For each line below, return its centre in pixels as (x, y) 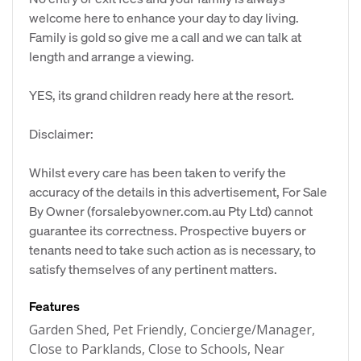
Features (54, 306)
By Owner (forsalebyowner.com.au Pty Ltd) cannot (171, 211)
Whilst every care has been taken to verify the (158, 172)
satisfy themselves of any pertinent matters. (153, 269)
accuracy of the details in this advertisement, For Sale (178, 191)
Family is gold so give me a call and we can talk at (165, 37)
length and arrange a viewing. (112, 56)
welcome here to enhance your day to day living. (164, 17)
